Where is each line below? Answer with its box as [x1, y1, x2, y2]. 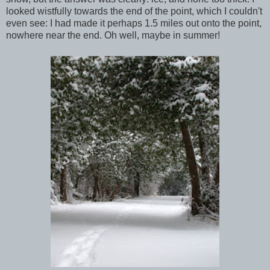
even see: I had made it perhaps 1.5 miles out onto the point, [6, 17, 262, 28]
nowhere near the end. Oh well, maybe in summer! [6, 30, 220, 40]
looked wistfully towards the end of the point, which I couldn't [6, 5, 262, 16]
